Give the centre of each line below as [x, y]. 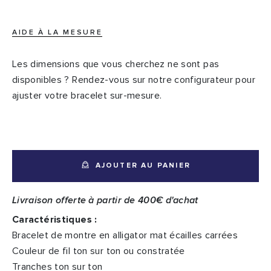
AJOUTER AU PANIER [143, 165]
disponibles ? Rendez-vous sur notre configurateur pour [134, 80]
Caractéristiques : [55, 220]
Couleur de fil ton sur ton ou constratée [99, 251]
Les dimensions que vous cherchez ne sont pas [116, 64]
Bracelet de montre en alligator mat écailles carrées [125, 236]
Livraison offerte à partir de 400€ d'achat [105, 201]
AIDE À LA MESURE [57, 33]
